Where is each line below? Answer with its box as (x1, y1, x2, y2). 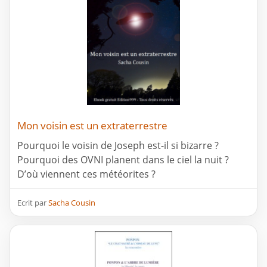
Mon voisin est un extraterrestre (17, 119, 167, 133)
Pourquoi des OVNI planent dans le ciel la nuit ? (17, 153, 229, 167)
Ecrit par (17, 197, 48, 209)
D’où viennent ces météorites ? (17, 167, 156, 181)
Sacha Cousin (48, 197, 95, 209)
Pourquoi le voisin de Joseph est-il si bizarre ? (17, 139, 219, 153)
